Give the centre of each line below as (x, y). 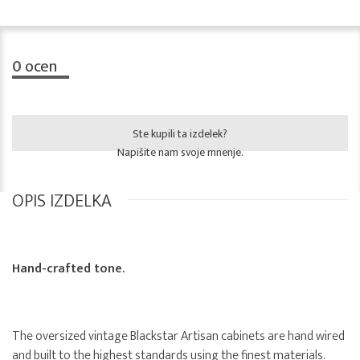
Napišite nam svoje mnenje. (180, 153)
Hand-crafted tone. (68, 269)
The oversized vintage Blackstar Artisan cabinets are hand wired (178, 337)
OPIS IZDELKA (62, 202)
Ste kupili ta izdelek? (180, 134)
